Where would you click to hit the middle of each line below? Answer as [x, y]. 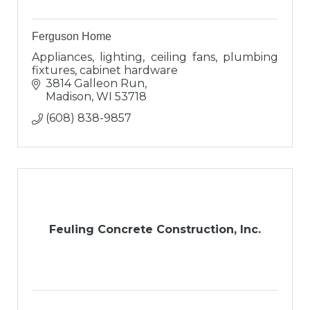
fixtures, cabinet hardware [105, 71]
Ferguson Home [72, 37]
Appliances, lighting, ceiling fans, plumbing [155, 57]
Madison [69, 97]
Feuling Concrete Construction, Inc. [155, 230]
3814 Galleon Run [95, 84]
